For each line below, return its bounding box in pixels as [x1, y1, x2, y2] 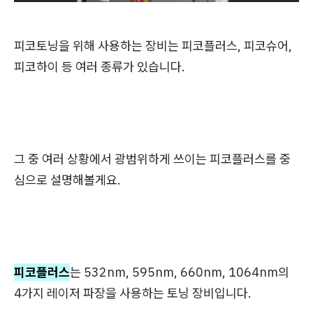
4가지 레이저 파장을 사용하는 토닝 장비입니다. [14, 285, 252, 302]
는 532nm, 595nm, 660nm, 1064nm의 [70, 264, 289, 281]
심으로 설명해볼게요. [14, 172, 121, 189]
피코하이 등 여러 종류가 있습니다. [14, 59, 185, 75]
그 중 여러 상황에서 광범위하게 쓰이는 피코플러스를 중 [14, 151, 291, 168]
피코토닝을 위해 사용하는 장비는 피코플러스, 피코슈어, [14, 38, 292, 54]
